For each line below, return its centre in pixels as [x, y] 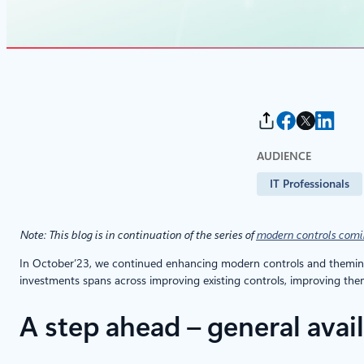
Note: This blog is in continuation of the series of [138, 234]
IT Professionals [310, 183]
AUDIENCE [284, 156]
